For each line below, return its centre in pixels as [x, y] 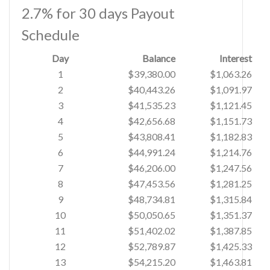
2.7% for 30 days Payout [98, 13]
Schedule [51, 35]
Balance [159, 58]
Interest [236, 58]
